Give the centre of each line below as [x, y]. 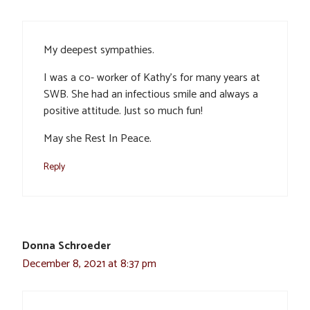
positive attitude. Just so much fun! [123, 111]
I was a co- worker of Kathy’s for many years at [152, 78]
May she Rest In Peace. [98, 139]
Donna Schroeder [66, 246]
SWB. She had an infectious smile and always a [151, 95]
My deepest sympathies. [99, 51]
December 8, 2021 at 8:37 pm [89, 264]
